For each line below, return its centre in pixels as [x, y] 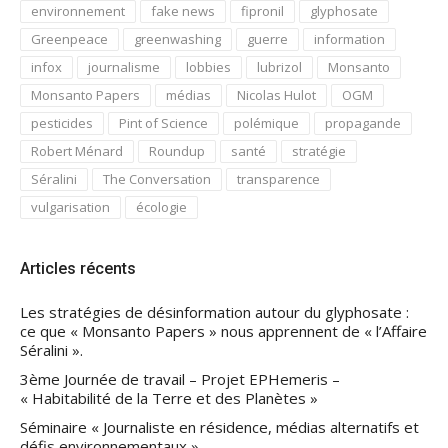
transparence [278, 178]
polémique [266, 122]
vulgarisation [70, 206]
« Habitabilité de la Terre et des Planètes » [169, 397]
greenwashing [177, 38]
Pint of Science [163, 122]
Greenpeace [69, 38]
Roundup [177, 150]
